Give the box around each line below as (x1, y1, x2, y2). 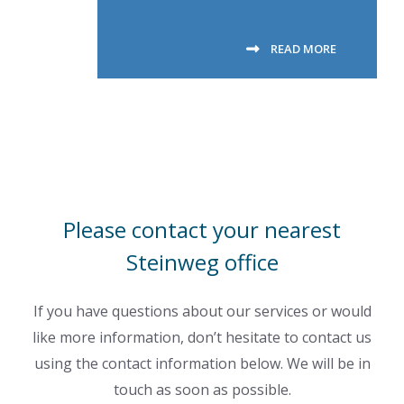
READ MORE (271, 41, 336, 58)
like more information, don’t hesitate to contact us (32, 327, 372, 348)
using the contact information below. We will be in (33, 353, 371, 374)
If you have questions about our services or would (32, 301, 372, 322)
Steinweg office (125, 247, 279, 278)
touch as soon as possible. (113, 380, 291, 400)
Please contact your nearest (63, 215, 341, 245)
